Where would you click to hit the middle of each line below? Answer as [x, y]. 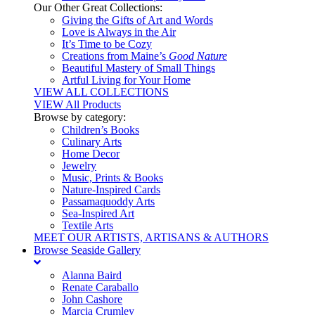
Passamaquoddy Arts [108, 201]
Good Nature [198, 56]
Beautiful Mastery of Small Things [139, 68]
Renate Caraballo [100, 287]
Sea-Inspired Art [98, 213]
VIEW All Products [77, 104]
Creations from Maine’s [115, 56]
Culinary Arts [92, 142]
